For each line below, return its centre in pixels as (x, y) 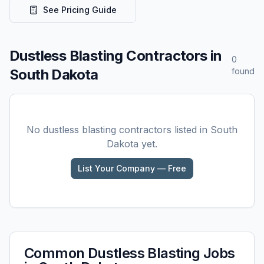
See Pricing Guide (80, 10)
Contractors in (172, 56)
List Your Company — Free (132, 168)
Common (56, 253)
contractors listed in (163, 130)
